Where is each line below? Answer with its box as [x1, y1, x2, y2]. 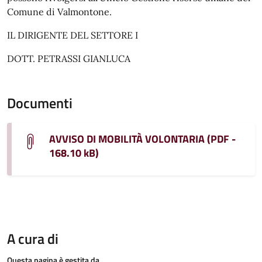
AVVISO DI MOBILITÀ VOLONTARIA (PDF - [49, 130, 236, 147]
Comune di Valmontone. [7, 5, 112, 18]
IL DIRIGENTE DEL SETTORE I [7, 29, 138, 41]
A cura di [7, 227, 58, 249]
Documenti [7, 92, 73, 113]
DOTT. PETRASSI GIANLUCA [7, 52, 130, 64]
